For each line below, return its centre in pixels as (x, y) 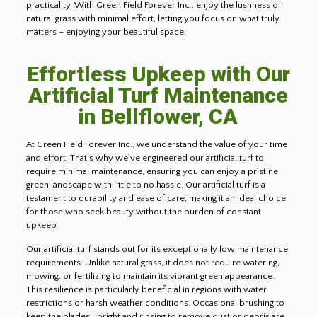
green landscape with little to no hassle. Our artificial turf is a (145, 184)
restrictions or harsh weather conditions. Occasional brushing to (155, 302)
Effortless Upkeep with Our (158, 74)
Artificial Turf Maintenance (158, 95)
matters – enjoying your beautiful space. (106, 31)
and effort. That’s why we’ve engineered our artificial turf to (145, 157)
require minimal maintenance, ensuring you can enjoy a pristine (152, 171)
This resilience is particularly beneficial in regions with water (146, 289)
